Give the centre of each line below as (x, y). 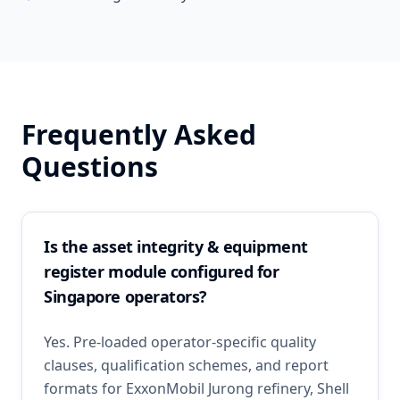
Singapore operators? (126, 296)
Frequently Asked (139, 134)
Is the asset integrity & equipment (176, 246)
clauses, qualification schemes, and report (186, 365)
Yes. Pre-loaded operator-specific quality (180, 342)
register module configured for (162, 271)
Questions (90, 167)
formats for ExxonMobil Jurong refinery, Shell (196, 388)
